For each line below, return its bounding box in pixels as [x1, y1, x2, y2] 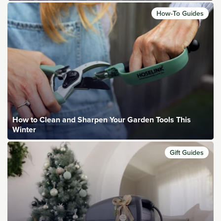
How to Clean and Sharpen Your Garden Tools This [12, 114, 191, 126]
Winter [12, 124, 36, 136]
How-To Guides [156, 8, 204, 18]
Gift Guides [170, 147, 204, 158]
